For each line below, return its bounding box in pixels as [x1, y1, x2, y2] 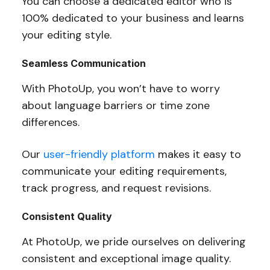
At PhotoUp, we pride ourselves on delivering [21, 234, 246, 250]
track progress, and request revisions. [21, 181, 211, 196]
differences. [21, 115, 80, 130]
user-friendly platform [43, 147, 155, 162]
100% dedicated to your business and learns [21, 11, 244, 26]
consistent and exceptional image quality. [21, 251, 231, 266]
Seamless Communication [21, 57, 146, 70]
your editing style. [21, 28, 111, 43]
